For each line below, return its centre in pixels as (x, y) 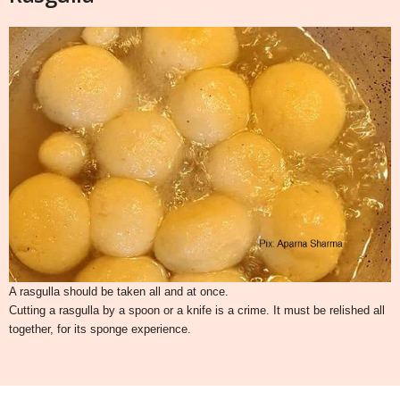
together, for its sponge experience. (100, 329)
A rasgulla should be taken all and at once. (119, 292)
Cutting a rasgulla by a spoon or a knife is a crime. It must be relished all (197, 311)
